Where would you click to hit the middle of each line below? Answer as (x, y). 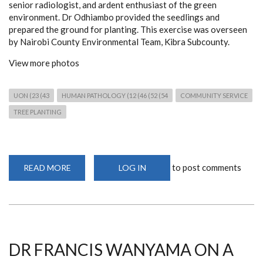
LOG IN (132, 167)
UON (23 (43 (31, 95)
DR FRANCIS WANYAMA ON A (121, 249)
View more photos (45, 63)
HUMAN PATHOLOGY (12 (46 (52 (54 (115, 95)
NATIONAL (92, 184)
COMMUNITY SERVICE (214, 95)
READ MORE (47, 167)
